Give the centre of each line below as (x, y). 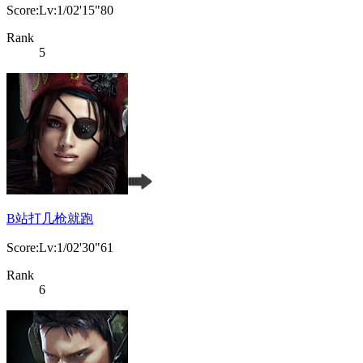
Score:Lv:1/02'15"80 (60, 11)
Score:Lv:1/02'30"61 (60, 248)
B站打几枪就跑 (50, 219)
